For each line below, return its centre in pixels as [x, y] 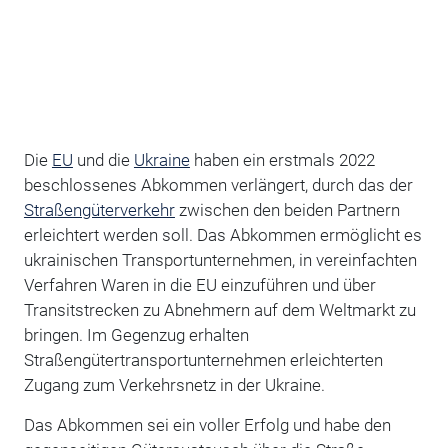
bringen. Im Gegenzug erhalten [136, 334]
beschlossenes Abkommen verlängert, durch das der [218, 184]
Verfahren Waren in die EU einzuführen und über [199, 284]
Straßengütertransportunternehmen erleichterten [203, 359]
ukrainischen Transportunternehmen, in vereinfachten [220, 259]
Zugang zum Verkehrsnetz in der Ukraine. [174, 384]
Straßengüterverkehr [99, 209]
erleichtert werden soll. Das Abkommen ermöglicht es [222, 234]
